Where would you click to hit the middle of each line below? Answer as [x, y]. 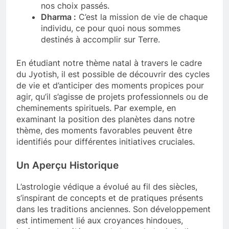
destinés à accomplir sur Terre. [100, 40]
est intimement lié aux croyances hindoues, [100, 221]
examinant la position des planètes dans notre [106, 119]
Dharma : [59, 17]
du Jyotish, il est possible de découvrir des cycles [113, 74]
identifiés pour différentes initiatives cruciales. [106, 142]
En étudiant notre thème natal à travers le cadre [109, 63]
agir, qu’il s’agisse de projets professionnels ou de [112, 97]
